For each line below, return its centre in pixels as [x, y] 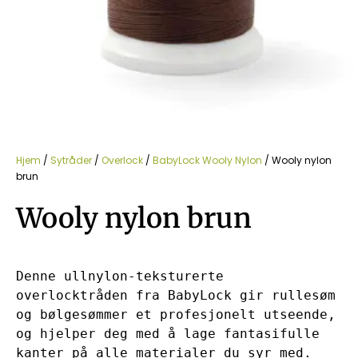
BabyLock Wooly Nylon [207, 160]
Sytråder [71, 160]
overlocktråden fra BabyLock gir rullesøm [176, 295]
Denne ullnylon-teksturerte [120, 276]
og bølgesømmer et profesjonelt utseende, [176, 314]
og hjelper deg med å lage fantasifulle [168, 333]
